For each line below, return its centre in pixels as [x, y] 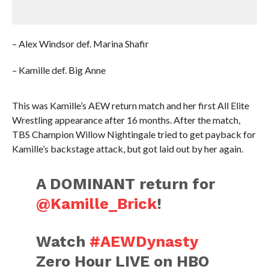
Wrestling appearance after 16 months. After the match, [126, 120]
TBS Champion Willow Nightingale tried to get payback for [134, 134]
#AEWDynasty [144, 241]
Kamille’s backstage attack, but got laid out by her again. [127, 149]
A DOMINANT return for [126, 184]
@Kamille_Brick [97, 204]
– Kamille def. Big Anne [59, 70]
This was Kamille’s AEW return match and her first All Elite [130, 105]
